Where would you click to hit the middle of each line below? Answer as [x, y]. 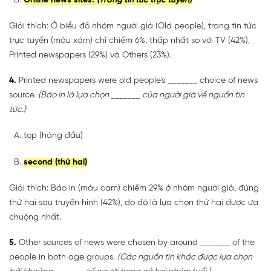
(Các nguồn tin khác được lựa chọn [185, 257]
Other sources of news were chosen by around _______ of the [135, 243]
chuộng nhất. [35, 217]
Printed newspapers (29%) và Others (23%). [90, 55]
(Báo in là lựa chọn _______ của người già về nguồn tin [141, 95]
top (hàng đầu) [53, 135]
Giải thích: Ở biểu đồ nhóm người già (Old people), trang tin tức [133, 26]
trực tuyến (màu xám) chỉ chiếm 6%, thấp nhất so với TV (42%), [129, 41]
